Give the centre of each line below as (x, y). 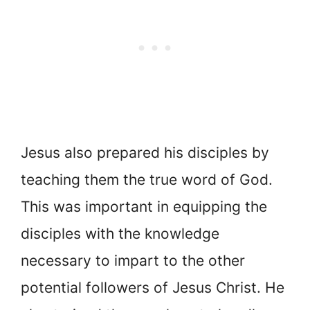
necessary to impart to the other (133, 261)
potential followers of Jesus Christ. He (153, 288)
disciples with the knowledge (120, 234)
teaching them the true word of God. (147, 180)
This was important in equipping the (144, 207)
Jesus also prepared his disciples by (145, 153)
